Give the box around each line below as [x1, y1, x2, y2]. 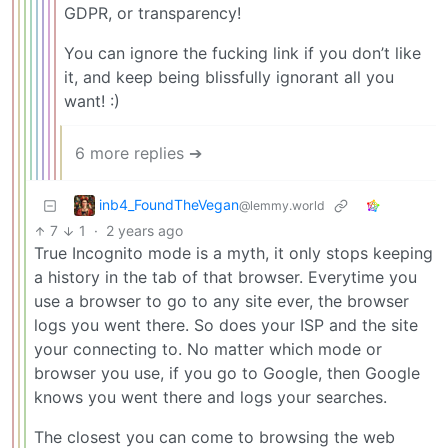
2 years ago [105, 222, 183, 240]
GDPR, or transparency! [64, 3, 241, 24]
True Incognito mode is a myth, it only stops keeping [34, 243, 433, 264]
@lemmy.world [239, 197, 325, 213]
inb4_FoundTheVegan [99, 195, 239, 213]
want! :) [64, 91, 120, 112]
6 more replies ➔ [75, 143, 202, 164]
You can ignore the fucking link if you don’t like [64, 43, 421, 64]
